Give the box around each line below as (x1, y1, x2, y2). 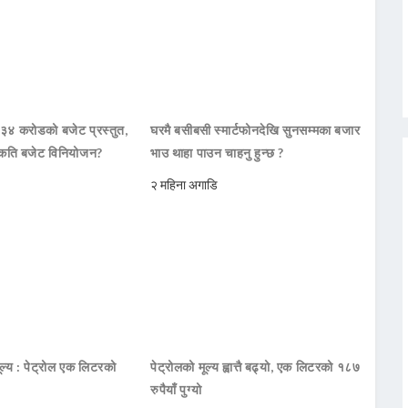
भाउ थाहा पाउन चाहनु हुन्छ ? (150, 145, 284, 161)
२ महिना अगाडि (150, 177, 219, 193)
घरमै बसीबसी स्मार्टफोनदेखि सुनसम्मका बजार (150, 122, 361, 138)
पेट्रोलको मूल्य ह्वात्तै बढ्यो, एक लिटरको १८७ (150, 359, 361, 375)
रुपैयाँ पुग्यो (150, 382, 202, 398)
